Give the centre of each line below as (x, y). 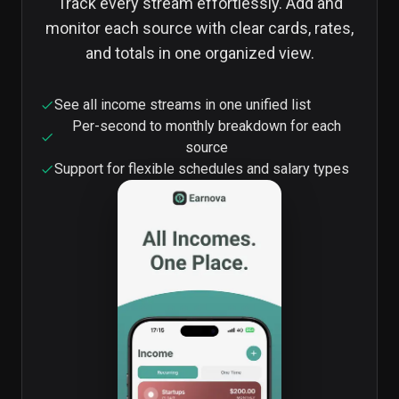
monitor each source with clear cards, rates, (199, 28)
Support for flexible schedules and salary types (202, 169)
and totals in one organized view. (199, 53)
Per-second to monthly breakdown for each (207, 126)
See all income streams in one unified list (183, 105)
